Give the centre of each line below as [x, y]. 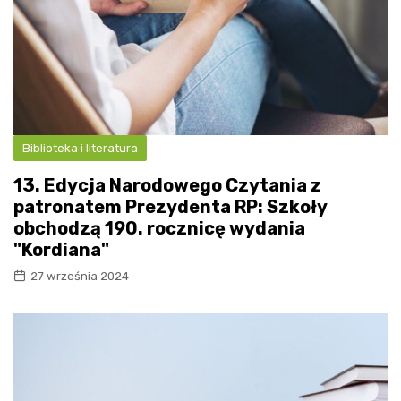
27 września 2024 [80, 276]
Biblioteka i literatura [80, 148]
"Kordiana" [61, 249]
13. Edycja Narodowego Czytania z [167, 185]
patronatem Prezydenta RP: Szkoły [170, 206]
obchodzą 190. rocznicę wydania [159, 228]
